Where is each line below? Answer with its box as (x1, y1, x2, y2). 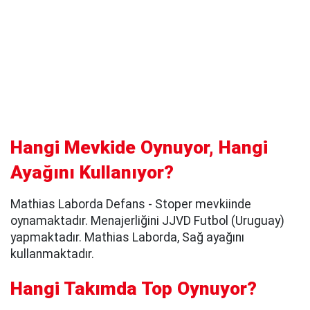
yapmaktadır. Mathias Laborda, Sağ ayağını (10, 230, 244, 244)
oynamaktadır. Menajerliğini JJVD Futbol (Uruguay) (10, 213, 284, 228)
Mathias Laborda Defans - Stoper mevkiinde (10, 197, 251, 211)
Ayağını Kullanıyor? (10, 161, 174, 183)
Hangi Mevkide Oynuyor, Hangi (10, 136, 268, 158)
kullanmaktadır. (10, 246, 94, 261)
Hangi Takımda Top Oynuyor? (10, 278, 257, 300)
